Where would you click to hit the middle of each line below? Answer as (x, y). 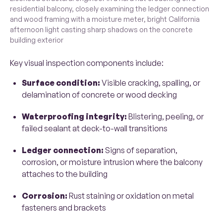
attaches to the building (65, 174)
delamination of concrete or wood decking (99, 95)
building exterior (37, 40)
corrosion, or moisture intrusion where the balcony (112, 162)
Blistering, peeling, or (165, 117)
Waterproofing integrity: (74, 117)
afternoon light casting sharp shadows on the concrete (101, 30)
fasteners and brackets (64, 208)
